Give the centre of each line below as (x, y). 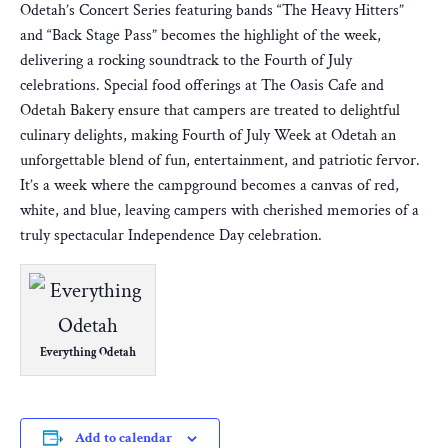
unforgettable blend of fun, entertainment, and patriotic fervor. (220, 161)
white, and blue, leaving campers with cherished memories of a (219, 211)
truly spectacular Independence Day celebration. (171, 236)
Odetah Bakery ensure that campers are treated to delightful (210, 111)
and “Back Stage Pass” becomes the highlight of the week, (200, 36)
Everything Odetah (88, 353)
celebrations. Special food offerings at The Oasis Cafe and (202, 86)
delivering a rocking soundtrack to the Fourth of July (186, 61)
